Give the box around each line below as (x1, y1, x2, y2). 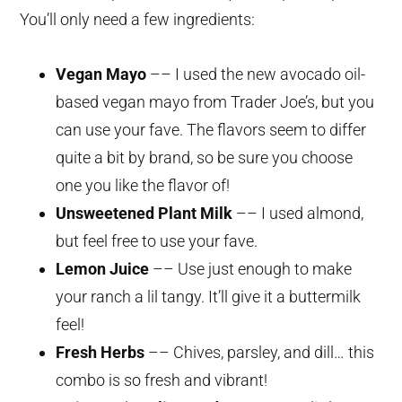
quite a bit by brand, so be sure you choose (56, 148, 354, 168)
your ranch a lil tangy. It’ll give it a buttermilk (56, 287, 362, 307)
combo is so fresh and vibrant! (56, 371, 268, 390)
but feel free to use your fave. (56, 232, 258, 251)
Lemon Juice (56, 259, 150, 279)
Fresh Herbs (56, 343, 145, 363)
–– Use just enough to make (149, 259, 353, 279)
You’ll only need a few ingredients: (20, 10, 256, 30)
